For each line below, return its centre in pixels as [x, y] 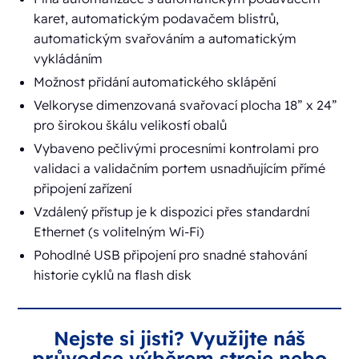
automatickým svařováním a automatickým [165, 39]
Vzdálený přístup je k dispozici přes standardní [172, 212]
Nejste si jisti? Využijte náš [179, 339]
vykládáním [69, 59]
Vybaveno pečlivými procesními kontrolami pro [177, 149]
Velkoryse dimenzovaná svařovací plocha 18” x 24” [186, 105]
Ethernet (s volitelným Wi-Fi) [119, 232]
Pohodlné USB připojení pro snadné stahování [171, 255]
